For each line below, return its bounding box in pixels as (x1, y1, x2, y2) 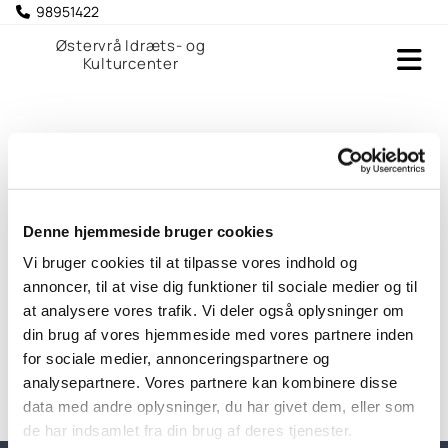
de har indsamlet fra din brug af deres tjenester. (23, 421, 353, 439)
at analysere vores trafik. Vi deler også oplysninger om (23, 301, 405, 319)
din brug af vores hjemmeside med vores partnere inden (23, 325, 414, 343)
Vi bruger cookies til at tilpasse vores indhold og (23, 253, 357, 271)
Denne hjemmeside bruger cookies (23, 222, 273, 240)
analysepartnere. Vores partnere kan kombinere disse (23, 373, 398, 391)
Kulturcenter (82, 53, 179, 74)
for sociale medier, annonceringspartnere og (23, 349, 330, 367)
